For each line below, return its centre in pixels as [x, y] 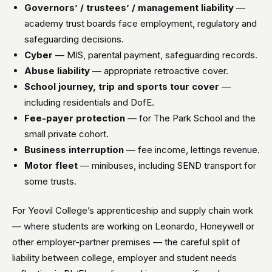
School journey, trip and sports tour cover [122, 87]
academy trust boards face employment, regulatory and [141, 23]
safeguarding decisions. [74, 39]
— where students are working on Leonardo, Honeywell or [133, 226]
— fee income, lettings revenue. [192, 150]
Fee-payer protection [75, 118]
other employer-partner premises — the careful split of [126, 242]
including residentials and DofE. [89, 102]
